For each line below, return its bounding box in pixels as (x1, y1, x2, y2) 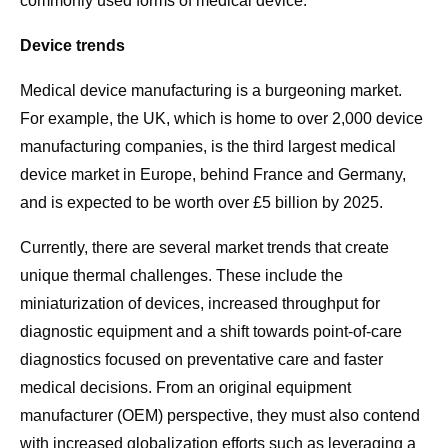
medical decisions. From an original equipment (20, 379, 351, 397)
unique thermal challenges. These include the (20, 267, 343, 285)
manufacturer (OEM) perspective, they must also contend (20, 407, 420, 425)
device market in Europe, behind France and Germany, (20, 166, 406, 184)
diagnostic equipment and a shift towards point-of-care (20, 323, 402, 341)
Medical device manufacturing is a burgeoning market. (20, 82, 402, 100)
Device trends (20, 37, 125, 55)
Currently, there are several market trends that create (20, 239, 389, 257)
